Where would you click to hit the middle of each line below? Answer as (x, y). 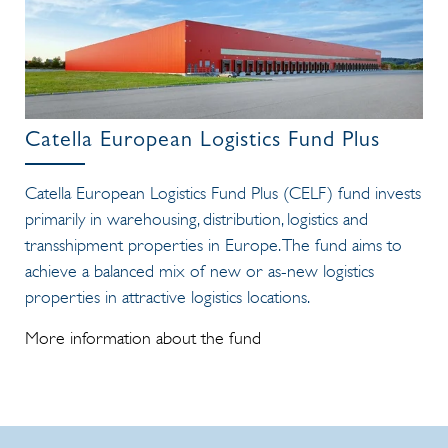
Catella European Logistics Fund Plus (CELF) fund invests (223, 192)
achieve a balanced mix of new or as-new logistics (199, 270)
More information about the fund (143, 337)
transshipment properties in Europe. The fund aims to (213, 244)
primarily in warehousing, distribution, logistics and (196, 218)
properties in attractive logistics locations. (167, 296)
